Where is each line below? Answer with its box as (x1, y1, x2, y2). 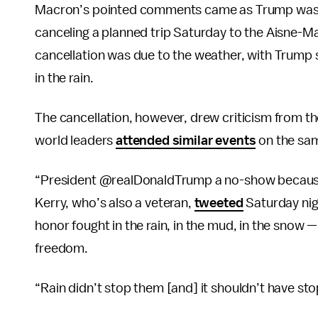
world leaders (35, 133, 116, 148)
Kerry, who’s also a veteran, (35, 196, 194, 210)
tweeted (194, 196, 243, 210)
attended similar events (116, 133, 256, 148)
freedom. (35, 241, 88, 256)
